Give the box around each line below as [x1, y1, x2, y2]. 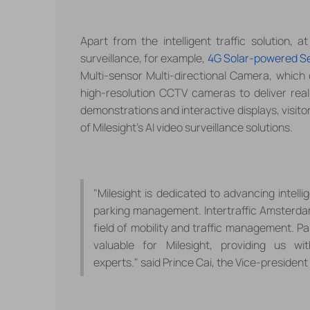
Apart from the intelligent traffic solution [80, 33, 290, 48]
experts [93, 254, 131, 270]
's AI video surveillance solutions [136, 119, 290, 135]
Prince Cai [163, 254, 212, 270]
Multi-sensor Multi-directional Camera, [80, 67, 276, 83]
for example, [143, 50, 206, 66]
